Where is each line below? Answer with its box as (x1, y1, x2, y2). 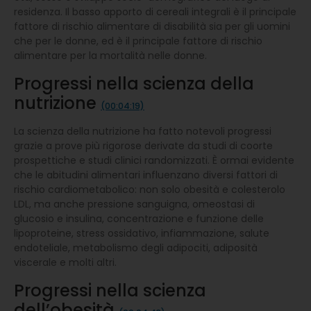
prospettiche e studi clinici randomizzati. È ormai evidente (14, 153, 294, 167)
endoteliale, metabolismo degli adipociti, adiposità (14, 240, 258, 255)
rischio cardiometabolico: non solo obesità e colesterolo (14, 182, 285, 196)
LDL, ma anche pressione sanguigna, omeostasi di (14, 196, 255, 211)
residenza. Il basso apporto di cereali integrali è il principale (14, 4, 296, 19)
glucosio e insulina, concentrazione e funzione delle (14, 211, 264, 226)
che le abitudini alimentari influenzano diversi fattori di (14, 167, 278, 182)
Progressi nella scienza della (14, 72, 254, 95)
